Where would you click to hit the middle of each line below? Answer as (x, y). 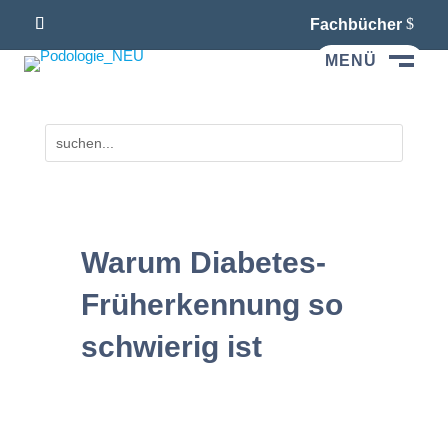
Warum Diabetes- (203, 262)
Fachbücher (355, 24)
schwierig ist (171, 346)
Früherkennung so (211, 304)
